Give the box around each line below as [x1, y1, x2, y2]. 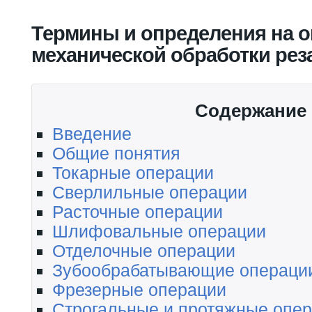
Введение [52, 123, 132, 143]
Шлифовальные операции [52, 221, 266, 241]
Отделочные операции [52, 240, 235, 260]
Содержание [195, 100, 306, 121]
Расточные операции [52, 201, 223, 221]
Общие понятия [52, 143, 180, 163]
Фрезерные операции [52, 279, 226, 299]
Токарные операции [52, 162, 214, 182]
